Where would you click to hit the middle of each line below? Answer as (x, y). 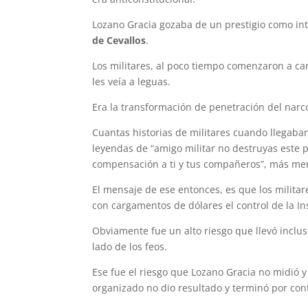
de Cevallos (119, 40)
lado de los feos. (130, 246)
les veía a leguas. (132, 81)
